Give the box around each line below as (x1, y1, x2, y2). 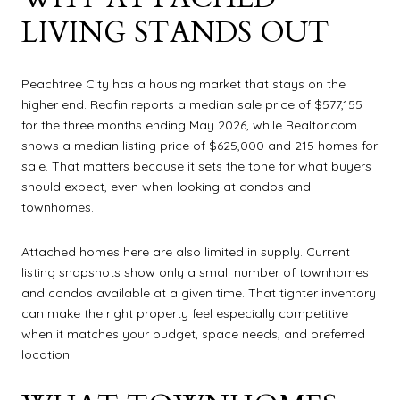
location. (21, 346, 72, 362)
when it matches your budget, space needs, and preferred (21, 325, 365, 342)
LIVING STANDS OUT (21, 12, 329, 53)
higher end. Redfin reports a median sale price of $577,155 (21, 96, 362, 113)
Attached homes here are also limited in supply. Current (21, 243, 350, 260)
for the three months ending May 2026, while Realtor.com (21, 117, 357, 134)
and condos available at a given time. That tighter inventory (21, 284, 376, 301)
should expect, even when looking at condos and (21, 179, 311, 196)
